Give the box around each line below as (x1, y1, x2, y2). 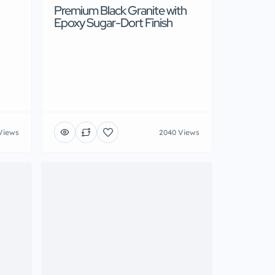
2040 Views (159, 127, 199, 137)
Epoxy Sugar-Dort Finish (54, 15, 172, 31)
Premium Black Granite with (54, 2, 187, 19)
